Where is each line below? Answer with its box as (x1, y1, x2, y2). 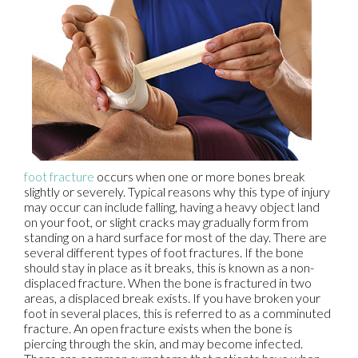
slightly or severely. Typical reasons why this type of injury (24, 184, 330, 199)
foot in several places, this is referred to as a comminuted (24, 305, 331, 320)
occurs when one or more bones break (94, 169, 305, 184)
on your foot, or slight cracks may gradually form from (24, 214, 308, 229)
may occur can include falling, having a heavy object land (24, 199, 320, 214)
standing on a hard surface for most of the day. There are (24, 229, 327, 245)
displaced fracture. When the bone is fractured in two (24, 275, 312, 290)
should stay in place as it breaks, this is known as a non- (24, 260, 314, 275)
